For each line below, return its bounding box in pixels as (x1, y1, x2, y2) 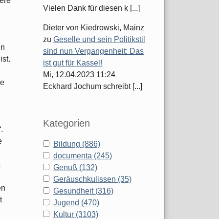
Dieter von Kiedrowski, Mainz (43, 23, 144, 32)
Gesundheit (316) (53, 187, 113, 196)
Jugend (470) (53, 198, 99, 207)
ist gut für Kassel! (43, 59, 102, 67)
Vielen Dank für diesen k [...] (43, 4, 140, 13)
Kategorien (43, 118, 90, 129)
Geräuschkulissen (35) (53, 175, 131, 184)
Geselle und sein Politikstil (53, 35, 145, 44)
